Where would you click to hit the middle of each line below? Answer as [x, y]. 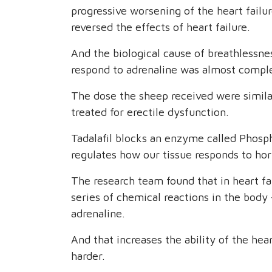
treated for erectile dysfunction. [150, 112]
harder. [88, 256]
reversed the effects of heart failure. [161, 27]
